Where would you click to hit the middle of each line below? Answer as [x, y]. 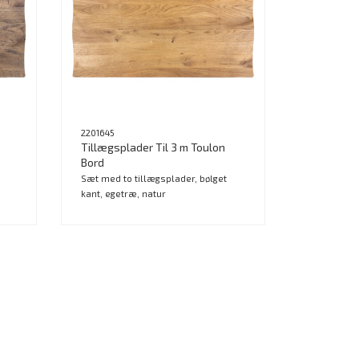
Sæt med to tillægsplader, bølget [154, 178]
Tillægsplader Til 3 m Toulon [153, 147]
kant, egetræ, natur [123, 193]
